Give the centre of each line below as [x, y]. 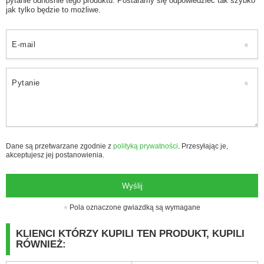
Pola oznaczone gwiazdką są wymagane [134, 208]
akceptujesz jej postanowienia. [55, 155]
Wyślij [132, 186]
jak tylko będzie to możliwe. [53, 10]
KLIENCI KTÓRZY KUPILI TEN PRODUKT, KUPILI [130, 234]
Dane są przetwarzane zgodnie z [60, 146]
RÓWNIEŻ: [41, 245]
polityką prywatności [146, 146]
